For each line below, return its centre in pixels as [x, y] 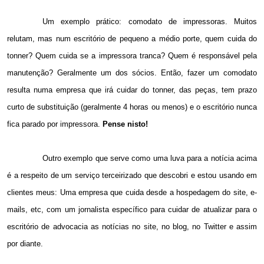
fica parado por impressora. [55, 124]
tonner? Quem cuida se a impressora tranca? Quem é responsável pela [132, 56]
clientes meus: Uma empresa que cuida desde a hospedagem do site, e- [132, 193]
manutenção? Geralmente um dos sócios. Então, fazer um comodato [132, 73]
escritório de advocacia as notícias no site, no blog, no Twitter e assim [132, 227]
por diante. [25, 244]
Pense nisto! [125, 124]
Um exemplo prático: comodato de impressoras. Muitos [150, 22]
